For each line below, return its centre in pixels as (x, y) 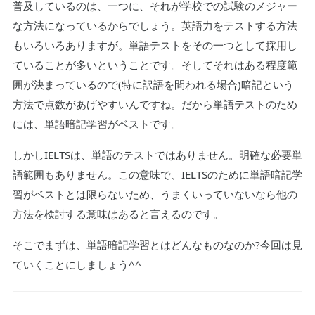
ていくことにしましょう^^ (77, 265)
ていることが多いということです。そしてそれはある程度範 (155, 65)
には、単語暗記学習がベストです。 (97, 124)
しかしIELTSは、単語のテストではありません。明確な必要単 (157, 155)
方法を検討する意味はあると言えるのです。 (118, 214)
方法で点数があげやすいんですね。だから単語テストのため (155, 104)
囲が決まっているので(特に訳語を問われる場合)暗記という (153, 85)
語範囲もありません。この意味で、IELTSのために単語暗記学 (157, 175)
